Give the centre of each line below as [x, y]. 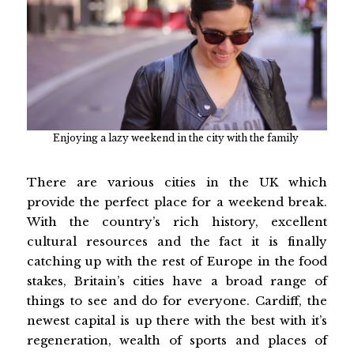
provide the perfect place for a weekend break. [177, 201]
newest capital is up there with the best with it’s [177, 320]
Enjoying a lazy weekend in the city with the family [177, 138]
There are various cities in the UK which [177, 182]
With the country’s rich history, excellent [177, 221]
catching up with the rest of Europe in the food [177, 261]
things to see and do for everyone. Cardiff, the [177, 300]
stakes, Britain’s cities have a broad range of [177, 281]
